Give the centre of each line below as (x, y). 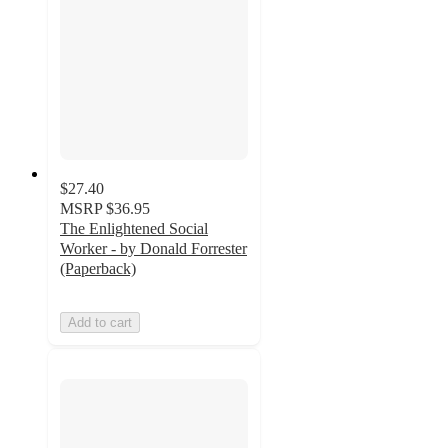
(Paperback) (98, 268)
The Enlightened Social (134, 228)
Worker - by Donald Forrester (153, 248)
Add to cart (100, 322)
